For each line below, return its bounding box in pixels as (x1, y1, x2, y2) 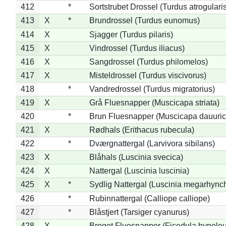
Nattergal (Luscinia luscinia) (89, 166, 189, 175)
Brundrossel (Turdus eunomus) (89, 16, 200, 25)
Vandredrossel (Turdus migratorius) (89, 84, 215, 93)
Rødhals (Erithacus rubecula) (89, 125, 194, 134)
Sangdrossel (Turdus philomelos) (89, 57, 208, 66)
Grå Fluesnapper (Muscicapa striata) (89, 98, 219, 107)
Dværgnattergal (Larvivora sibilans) (89, 139, 215, 148)
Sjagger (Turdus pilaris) (89, 30, 173, 39)
